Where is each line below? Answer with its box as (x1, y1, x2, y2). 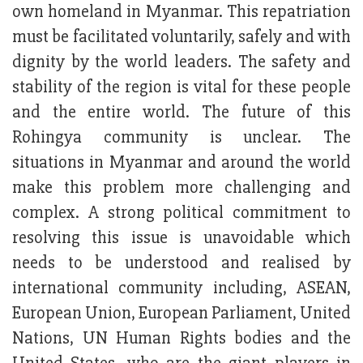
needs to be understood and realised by (12, 252, 351, 275)
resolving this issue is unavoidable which (12, 227, 351, 250)
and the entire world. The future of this (12, 101, 351, 124)
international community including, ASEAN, (12, 277, 351, 300)
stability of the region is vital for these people (12, 76, 351, 99)
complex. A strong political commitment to (12, 202, 351, 224)
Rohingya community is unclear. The (12, 126, 351, 149)
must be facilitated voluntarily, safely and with (12, 26, 351, 49)
